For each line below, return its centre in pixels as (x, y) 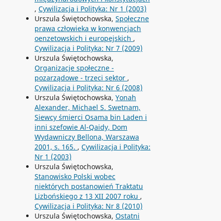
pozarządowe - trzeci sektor (81, 77)
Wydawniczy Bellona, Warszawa (87, 137)
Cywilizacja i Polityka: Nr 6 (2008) (88, 87)
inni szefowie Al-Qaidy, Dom (81, 127)
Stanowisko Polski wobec (75, 176)
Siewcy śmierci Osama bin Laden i (91, 117)
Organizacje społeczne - (74, 68)
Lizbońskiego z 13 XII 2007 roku (87, 196)
